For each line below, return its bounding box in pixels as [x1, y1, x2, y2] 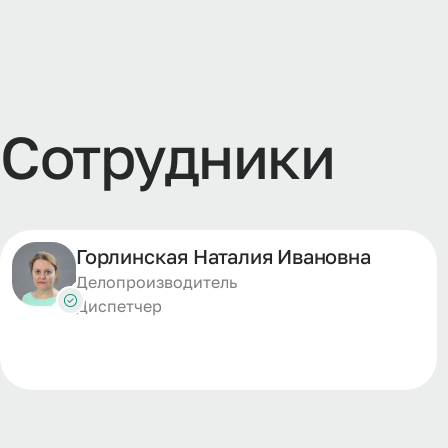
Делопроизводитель [76, 272, 237, 292]
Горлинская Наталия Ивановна [76, 244, 371, 268]
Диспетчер [76, 296, 162, 316]
